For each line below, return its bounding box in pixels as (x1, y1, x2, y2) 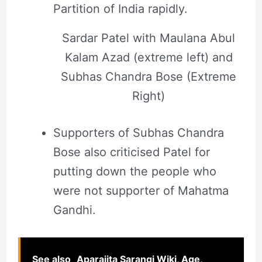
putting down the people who (53, 164, 216, 178)
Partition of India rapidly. (53, 2, 188, 16)
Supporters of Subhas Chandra (53, 125, 224, 140)
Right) (132, 88, 165, 103)
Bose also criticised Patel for (53, 144, 210, 159)
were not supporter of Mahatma (53, 183, 229, 198)
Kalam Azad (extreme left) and (64, 50, 233, 64)
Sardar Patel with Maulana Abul (62, 30, 235, 45)
